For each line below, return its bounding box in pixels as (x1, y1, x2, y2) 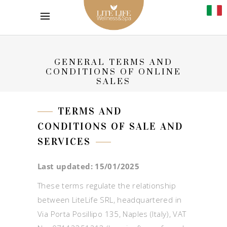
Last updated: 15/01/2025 (37, 161, 139, 172)
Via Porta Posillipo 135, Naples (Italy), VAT (37, 209, 186, 219)
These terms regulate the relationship (37, 180, 176, 191)
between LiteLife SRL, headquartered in (37, 195, 182, 205)
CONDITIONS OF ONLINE (46, 67, 181, 78)
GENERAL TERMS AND (54, 57, 173, 68)
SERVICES (37, 135, 91, 148)
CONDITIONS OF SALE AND (37, 120, 183, 133)
